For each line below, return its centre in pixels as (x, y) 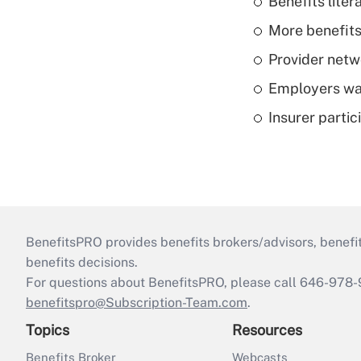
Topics (48, 330)
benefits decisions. (82, 263)
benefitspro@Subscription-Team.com (137, 303)
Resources (267, 330)
